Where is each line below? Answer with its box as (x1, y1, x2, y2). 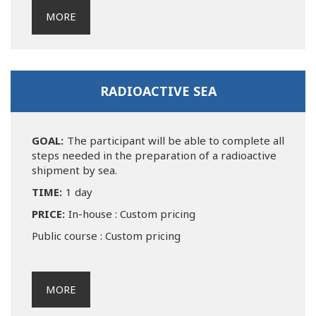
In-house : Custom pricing (68, 206, 195, 221)
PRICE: (32, 206, 65, 221)
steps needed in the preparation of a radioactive (32, 147, 276, 162)
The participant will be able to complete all (67, 133, 284, 147)
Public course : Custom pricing (32, 228, 181, 243)
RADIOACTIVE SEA (99, 82, 217, 99)
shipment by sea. (32, 162, 117, 177)
